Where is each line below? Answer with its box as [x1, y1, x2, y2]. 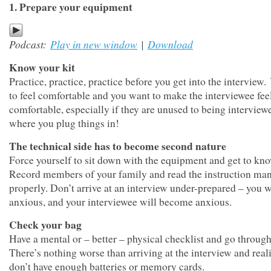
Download [148, 37, 193, 51]
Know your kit [9, 60, 75, 75]
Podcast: [9, 37, 50, 51]
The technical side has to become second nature [9, 139, 226, 154]
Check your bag [9, 217, 82, 232]
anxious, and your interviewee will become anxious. [9, 195, 232, 209]
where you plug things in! [9, 116, 119, 130]
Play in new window [50, 37, 137, 51]
